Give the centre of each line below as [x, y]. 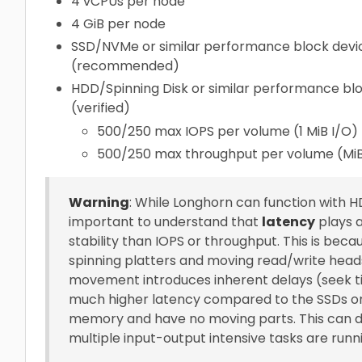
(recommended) [125, 65]
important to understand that [165, 221]
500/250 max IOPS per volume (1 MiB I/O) [227, 131]
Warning [99, 202]
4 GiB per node [118, 23]
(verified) [101, 107]
